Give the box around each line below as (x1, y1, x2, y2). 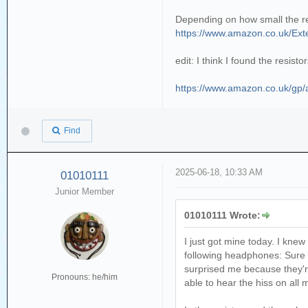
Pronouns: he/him (52, 272, 118, 283)
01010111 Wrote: (184, 210, 261, 221)
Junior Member (55, 186, 115, 197)
